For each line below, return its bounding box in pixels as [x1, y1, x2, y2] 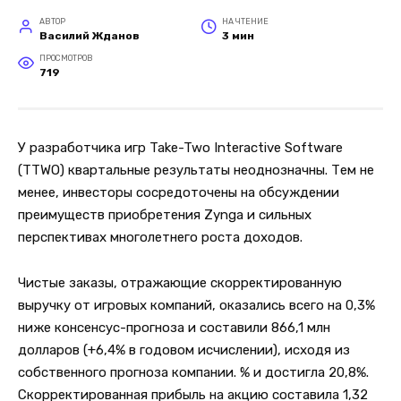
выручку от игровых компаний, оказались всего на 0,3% [18, 296, 375, 313]
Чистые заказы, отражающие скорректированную [18, 274, 342, 291]
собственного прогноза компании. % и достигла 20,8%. [18, 363, 369, 380]
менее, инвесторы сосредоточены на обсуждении [18, 184, 339, 200]
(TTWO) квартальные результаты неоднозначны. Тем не [18, 162, 374, 178]
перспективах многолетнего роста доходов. [18, 229, 303, 245]
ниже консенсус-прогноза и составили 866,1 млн [18, 319, 330, 336]
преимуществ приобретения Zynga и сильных [18, 207, 311, 223]
